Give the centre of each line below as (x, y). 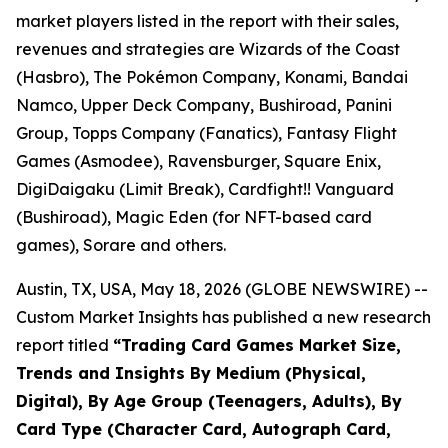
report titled (64, 345)
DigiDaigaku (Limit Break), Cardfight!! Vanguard (205, 189)
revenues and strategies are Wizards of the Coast (208, 49)
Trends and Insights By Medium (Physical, (191, 373)
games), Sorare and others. (121, 245)
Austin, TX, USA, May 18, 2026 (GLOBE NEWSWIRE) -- (222, 289)
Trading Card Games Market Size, (261, 345)
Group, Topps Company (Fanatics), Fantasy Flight (206, 133)
